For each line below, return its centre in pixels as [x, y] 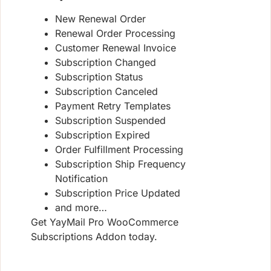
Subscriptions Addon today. [94, 237]
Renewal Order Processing [115, 34]
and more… [81, 208]
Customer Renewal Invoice [116, 48]
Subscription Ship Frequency [120, 164]
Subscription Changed [106, 63]
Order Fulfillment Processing [119, 150]
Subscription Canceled [106, 92]
